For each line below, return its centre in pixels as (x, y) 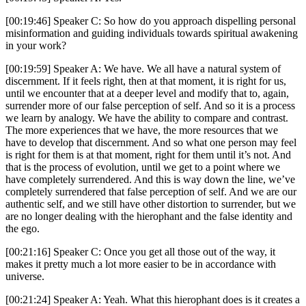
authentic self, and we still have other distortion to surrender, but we (151, 204)
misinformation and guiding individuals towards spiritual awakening (152, 33)
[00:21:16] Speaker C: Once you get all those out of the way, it (140, 252)
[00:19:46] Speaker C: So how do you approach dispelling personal (151, 21)
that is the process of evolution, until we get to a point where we (143, 167)
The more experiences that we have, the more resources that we (142, 130)
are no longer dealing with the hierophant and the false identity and (149, 217)
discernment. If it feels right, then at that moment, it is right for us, (146, 81)
